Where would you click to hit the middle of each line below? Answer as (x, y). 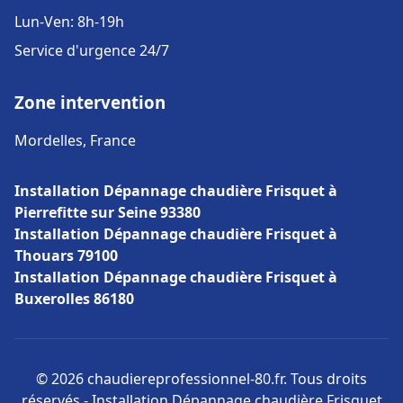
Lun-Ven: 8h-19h (69, 22)
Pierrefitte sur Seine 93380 (107, 212)
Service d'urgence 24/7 (92, 50)
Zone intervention (90, 102)
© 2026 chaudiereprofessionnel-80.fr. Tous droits (201, 379)
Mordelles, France (75, 140)
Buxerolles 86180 (74, 299)
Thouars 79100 (66, 255)
